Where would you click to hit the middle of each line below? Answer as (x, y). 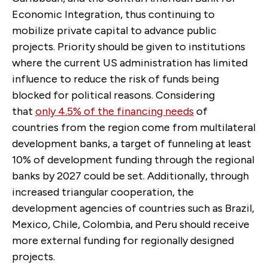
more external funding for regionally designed (123, 240)
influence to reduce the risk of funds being (115, 79)
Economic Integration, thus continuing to (113, 14)
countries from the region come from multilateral (134, 127)
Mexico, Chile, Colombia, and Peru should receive (131, 224)
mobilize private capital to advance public (114, 30)
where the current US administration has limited (130, 63)
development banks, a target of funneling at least (132, 143)
